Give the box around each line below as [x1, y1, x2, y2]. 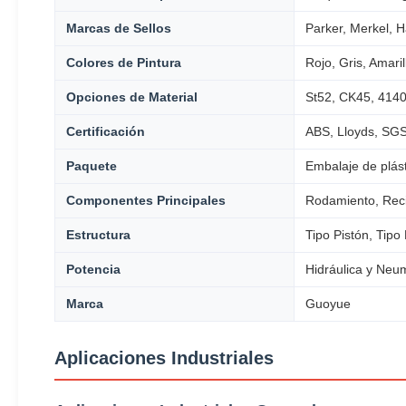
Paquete [66, 158, 117, 173]
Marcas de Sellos [66, 20, 171, 35]
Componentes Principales [66, 192, 226, 208]
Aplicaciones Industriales [54, 347, 274, 368]
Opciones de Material [66, 89, 198, 104]
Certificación [66, 123, 145, 139]
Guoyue [305, 295, 351, 311]
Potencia [66, 261, 121, 276]
